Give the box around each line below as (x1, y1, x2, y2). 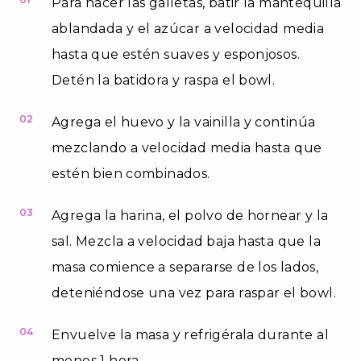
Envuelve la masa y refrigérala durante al (52, 326, 329, 342)
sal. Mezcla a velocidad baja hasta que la (52, 233, 321, 249)
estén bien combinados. (52, 165, 210, 181)
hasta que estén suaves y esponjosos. (52, 46, 301, 62)
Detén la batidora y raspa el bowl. (52, 72, 276, 88)
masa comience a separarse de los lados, (52, 259, 319, 275)
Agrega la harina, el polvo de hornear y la (52, 207, 329, 223)
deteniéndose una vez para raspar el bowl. (52, 284, 336, 301)
